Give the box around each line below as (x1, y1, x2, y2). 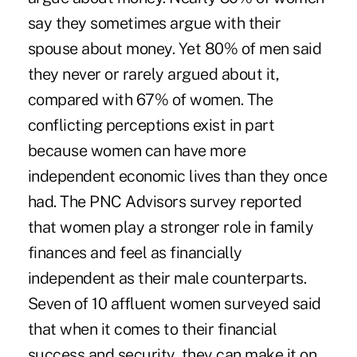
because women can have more (27, 140, 246, 160)
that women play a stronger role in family (27, 217, 314, 237)
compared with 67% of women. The (27, 89, 273, 109)
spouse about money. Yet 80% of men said (27, 38, 322, 58)
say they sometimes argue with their (27, 13, 281, 33)
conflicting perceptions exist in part (27, 115, 275, 135)
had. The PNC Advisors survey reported (27, 191, 302, 211)
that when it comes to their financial (27, 319, 277, 339)
